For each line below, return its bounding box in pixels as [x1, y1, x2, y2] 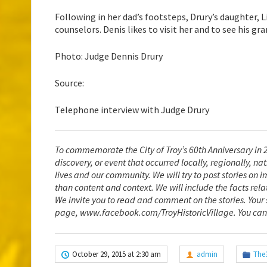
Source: [55, 77, 84, 89]
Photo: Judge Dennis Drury [55, 50, 163, 63]
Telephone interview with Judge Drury [55, 104, 209, 116]
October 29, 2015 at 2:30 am [72, 249, 161, 260]
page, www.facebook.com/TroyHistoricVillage [55, 206, 234, 219]
